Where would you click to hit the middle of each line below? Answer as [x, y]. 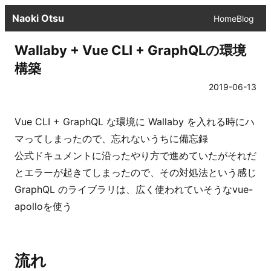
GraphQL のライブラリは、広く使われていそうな [123, 189]
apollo [29, 206]
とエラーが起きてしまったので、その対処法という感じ [135, 172]
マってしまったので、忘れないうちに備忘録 [111, 139]
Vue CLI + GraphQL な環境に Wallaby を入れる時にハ [135, 122]
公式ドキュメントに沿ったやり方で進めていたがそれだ [135, 155]
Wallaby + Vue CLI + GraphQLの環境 [130, 50]
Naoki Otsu [38, 18]
